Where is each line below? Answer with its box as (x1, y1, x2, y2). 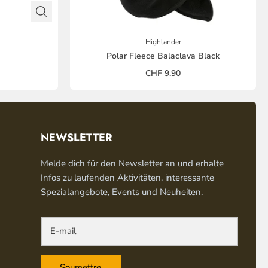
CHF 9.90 (145, 67, 181, 79)
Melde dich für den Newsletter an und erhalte (40, 157, 224, 169)
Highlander (145, 37, 181, 47)
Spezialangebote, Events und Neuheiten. (40, 185, 203, 198)
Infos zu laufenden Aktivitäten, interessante (40, 171, 214, 184)
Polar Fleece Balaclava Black (106, 50, 220, 62)
